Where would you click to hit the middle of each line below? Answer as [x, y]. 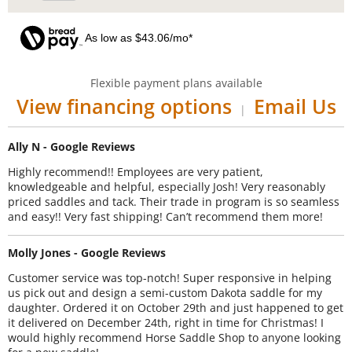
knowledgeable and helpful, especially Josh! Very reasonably [167, 187]
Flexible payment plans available [176, 82]
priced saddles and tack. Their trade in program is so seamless [174, 202]
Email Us [295, 106]
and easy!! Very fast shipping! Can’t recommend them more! [165, 217]
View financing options [124, 106]
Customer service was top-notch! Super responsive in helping [170, 278]
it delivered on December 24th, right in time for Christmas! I [166, 323]
